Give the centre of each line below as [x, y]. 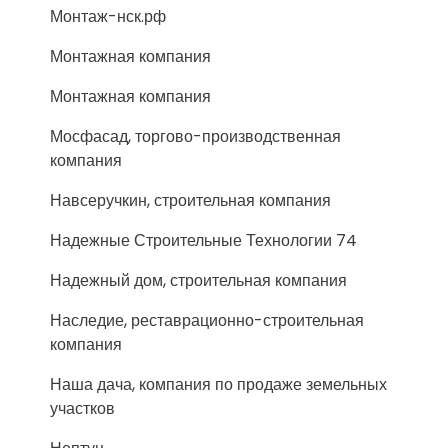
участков [82, 408]
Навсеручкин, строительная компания [190, 200]
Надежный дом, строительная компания [198, 280]
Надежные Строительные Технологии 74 [203, 240]
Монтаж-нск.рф [108, 16]
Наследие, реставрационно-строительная [207, 320]
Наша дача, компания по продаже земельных [218, 384]
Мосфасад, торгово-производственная [195, 136]
